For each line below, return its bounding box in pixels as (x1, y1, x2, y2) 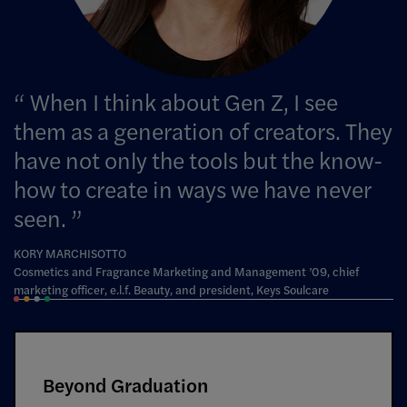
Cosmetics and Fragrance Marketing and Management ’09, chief (14, 263, 359, 281)
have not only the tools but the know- (14, 143, 382, 175)
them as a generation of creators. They (14, 114, 392, 146)
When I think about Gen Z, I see (25, 84, 338, 117)
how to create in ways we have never (14, 172, 371, 204)
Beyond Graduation (43, 370, 208, 398)
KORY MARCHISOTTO (14, 244, 126, 263)
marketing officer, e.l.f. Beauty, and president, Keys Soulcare (14, 281, 329, 299)
